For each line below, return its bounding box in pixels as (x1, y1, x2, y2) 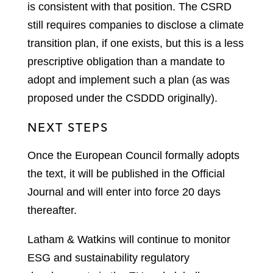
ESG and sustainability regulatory (27, 251, 190, 264)
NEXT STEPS (27, 119, 108, 135)
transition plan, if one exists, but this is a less (27, 37, 244, 49)
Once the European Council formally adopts (27, 149, 239, 161)
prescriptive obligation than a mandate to (27, 55, 225, 68)
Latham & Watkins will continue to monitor (27, 233, 230, 246)
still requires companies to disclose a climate (27, 18, 244, 31)
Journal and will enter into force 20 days (27, 185, 221, 198)
